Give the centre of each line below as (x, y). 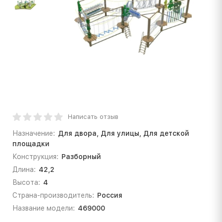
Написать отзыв (93, 116)
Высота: (26, 182)
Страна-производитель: (53, 195)
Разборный (81, 156)
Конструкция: (35, 156)
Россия (110, 195)
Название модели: (44, 208)
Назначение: (34, 133)
